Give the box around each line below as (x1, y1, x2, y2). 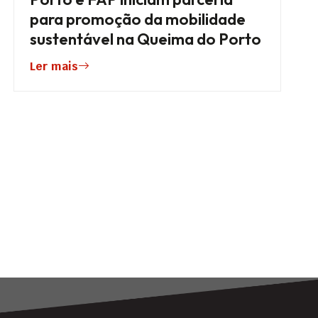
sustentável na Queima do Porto (30, 29, 262, 50)
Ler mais (30, 59, 79, 75)
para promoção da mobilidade (30, 9, 246, 30)
